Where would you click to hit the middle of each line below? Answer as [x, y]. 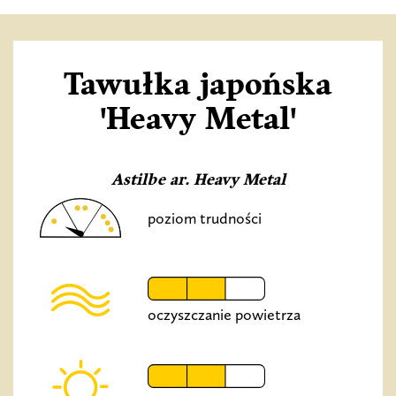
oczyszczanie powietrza [225, 315]
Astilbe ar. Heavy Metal [198, 180]
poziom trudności [205, 218]
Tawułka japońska [198, 85]
